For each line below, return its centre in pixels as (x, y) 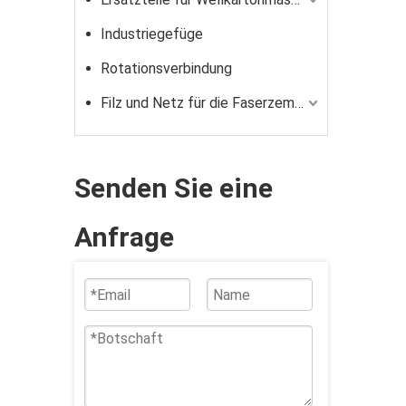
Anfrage (124, 237)
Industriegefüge (152, 34)
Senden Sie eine (174, 188)
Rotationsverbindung (166, 68)
